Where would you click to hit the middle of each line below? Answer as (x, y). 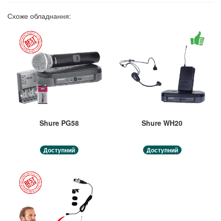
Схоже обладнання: (39, 16)
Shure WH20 (162, 123)
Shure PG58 (59, 123)
